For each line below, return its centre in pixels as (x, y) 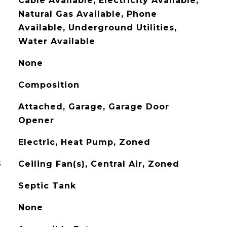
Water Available (56, 41)
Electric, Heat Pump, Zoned (84, 142)
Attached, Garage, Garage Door (93, 107)
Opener (36, 120)
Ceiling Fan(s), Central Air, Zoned (99, 164)
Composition (49, 85)
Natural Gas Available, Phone (87, 14)
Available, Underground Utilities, (97, 28)
